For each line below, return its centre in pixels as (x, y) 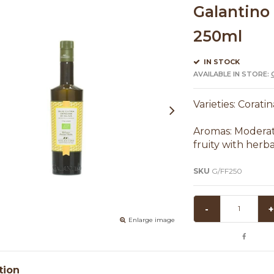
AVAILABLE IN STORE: (232, 74)
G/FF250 (226, 171)
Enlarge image (151, 220)
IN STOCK (220, 61)
